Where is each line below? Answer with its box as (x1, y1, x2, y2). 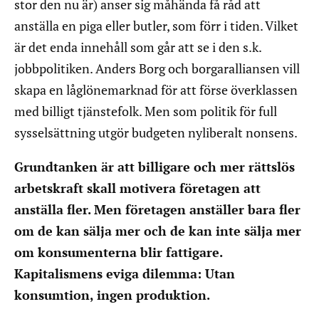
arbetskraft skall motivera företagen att (14, 179, 261, 197)
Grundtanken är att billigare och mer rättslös (14, 158, 295, 176)
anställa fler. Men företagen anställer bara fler (14, 201, 300, 219)
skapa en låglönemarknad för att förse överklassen (14, 81, 298, 99)
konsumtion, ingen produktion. (14, 286, 210, 304)
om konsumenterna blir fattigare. (14, 244, 222, 261)
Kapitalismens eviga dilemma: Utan (14, 265, 235, 283)
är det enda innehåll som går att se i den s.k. (14, 38, 261, 56)
